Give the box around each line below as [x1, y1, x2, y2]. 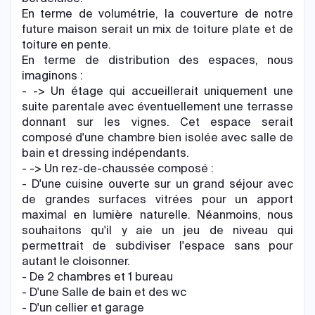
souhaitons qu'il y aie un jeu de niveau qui [22, 223, 293, 238]
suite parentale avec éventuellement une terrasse [22, 99, 293, 114]
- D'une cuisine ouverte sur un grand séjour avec [22, 176, 293, 191]
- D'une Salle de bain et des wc [22, 285, 186, 300]
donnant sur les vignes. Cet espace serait [22, 115, 293, 129]
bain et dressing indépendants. [22, 146, 189, 160]
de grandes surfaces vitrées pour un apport [22, 192, 293, 207]
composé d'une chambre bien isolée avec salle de [22, 130, 293, 145]
